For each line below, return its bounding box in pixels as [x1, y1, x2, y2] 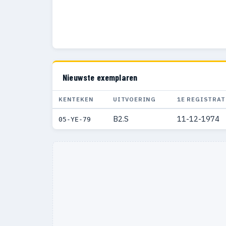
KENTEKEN [59, 95, 94, 103]
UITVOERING [113, 95, 156, 103]
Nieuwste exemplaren [63, 72, 138, 83]
